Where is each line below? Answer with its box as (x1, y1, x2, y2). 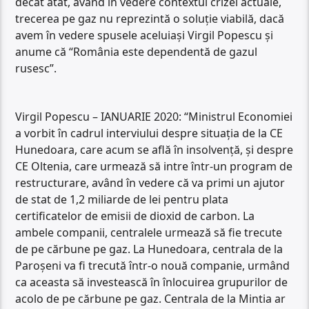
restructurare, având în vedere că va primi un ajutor (15, 175, 286, 191)
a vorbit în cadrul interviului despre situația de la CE (15, 126, 283, 141)
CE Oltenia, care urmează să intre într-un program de (15, 159, 293, 175)
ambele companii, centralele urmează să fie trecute (15, 225, 283, 241)
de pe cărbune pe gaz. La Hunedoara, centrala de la (15, 241, 283, 257)
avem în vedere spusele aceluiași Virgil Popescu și (15, 27, 274, 43)
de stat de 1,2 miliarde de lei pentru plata (15, 192, 229, 208)
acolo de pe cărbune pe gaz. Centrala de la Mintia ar (15, 291, 286, 307)
